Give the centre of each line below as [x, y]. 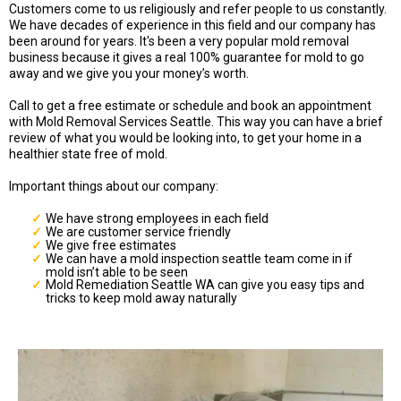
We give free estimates [111, 245]
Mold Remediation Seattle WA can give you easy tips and [205, 285]
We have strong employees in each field [157, 218]
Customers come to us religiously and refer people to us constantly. [198, 9]
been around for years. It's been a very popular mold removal [179, 41]
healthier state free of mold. [88, 154]
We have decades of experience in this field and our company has [192, 25]
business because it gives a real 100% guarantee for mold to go [187, 57]
